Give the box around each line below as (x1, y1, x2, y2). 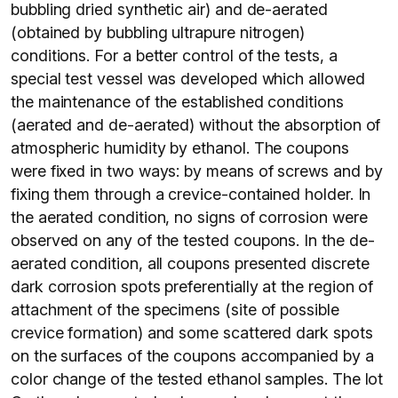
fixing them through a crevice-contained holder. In (11, 185, 371, 203)
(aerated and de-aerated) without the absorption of (11, 115, 381, 134)
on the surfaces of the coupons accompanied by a (11, 346, 374, 365)
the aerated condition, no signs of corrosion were (11, 208, 368, 227)
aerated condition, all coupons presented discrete (11, 254, 370, 273)
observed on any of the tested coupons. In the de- (11, 231, 375, 250)
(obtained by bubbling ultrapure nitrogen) (11, 23, 306, 42)
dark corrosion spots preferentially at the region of (11, 277, 374, 296)
